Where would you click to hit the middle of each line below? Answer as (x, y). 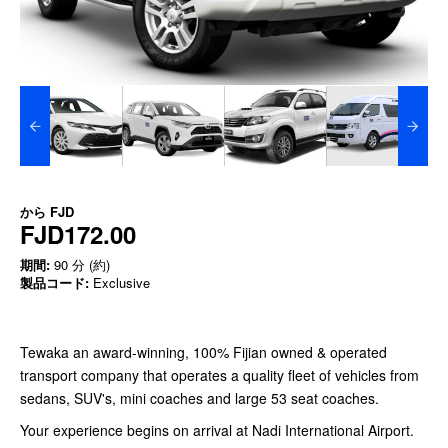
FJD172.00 (78, 234)
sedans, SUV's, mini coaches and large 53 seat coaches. (201, 398)
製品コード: (54, 283)
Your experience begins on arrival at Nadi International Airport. (217, 430)
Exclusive (119, 283)
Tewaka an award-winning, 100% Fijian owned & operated (203, 352)
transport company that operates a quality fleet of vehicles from (219, 375)
